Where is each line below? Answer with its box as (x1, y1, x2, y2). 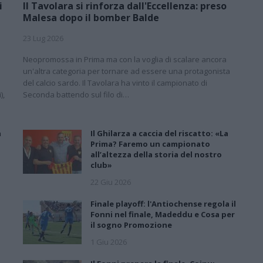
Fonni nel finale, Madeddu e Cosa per (90, 208, 235, 220)
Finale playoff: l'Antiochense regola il (90, 198, 236, 209)
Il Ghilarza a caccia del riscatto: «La (90, 127, 228, 139)
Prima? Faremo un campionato (90, 138, 210, 149)
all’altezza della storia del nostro (90, 149, 222, 160)
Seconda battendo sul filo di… (23, 89, 129, 100)
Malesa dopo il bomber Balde (23, 11, 159, 24)
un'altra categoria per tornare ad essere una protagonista (23, 65, 230, 76)
